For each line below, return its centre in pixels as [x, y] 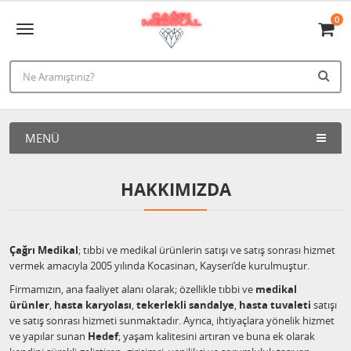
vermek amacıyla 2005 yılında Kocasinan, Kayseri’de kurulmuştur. [159, 266]
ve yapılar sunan [49, 336]
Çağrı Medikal [44, 250]
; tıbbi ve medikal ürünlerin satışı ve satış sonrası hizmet [207, 250]
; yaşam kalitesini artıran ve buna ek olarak [217, 336]
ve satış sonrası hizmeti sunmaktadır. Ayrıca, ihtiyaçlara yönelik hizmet [172, 320]
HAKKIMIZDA [175, 189]
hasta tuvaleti [275, 305]
